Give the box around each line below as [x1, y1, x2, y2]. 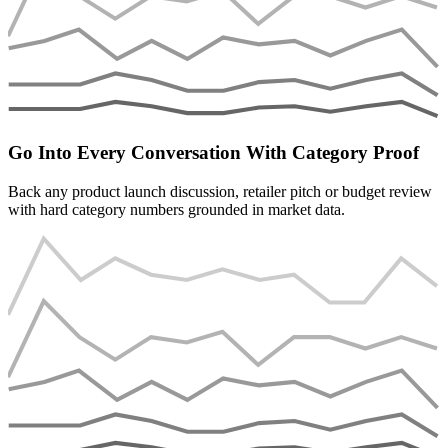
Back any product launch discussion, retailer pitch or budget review [8, 182, 432, 200]
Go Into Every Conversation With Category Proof [8, 141, 419, 163]
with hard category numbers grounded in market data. [8, 200, 345, 218]
